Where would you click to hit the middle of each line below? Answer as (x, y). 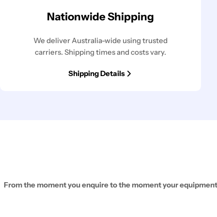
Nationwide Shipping (100, 16)
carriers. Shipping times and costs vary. (100, 52)
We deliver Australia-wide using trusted (100, 40)
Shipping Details (96, 73)
